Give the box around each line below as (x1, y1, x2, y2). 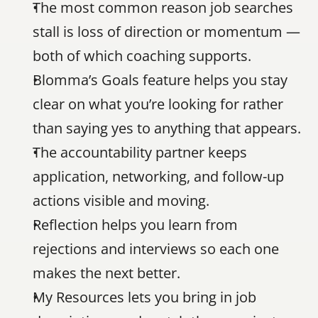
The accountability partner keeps (33, 143, 247, 162)
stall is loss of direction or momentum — (33, 22, 300, 41)
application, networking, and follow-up (33, 167, 284, 186)
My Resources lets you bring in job (33, 287, 256, 307)
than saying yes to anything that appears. (33, 119, 301, 138)
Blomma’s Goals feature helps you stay (33, 70, 287, 89)
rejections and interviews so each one (33, 239, 279, 258)
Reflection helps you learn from (33, 215, 238, 234)
